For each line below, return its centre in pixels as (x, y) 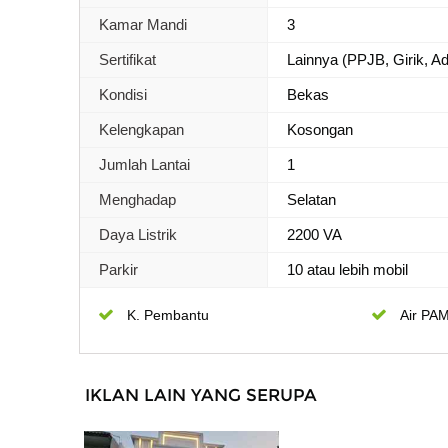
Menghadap (137, 199)
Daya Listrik (138, 234)
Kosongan (320, 129)
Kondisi (123, 94)
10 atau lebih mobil (348, 269)
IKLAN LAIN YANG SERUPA (201, 394)
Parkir (118, 269)
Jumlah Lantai (144, 164)
